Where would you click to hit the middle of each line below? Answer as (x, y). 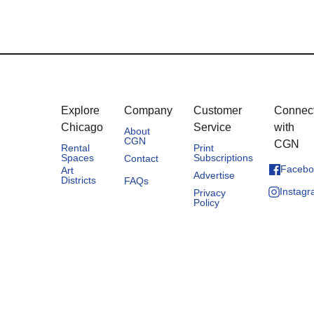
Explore (80, 111)
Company (148, 111)
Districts (78, 180)
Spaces (77, 158)
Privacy (210, 193)
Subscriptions (223, 158)
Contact (141, 159)
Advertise (214, 176)
